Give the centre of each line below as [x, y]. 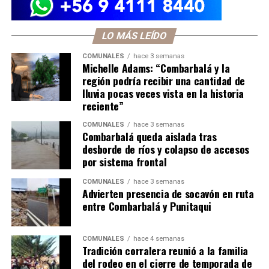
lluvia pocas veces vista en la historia [163, 93]
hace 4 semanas [159, 239]
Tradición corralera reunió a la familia [165, 251]
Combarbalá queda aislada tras [149, 137]
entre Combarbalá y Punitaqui [147, 206]
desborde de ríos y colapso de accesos [165, 149]
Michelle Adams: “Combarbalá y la [156, 68]
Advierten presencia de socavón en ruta [168, 194]
